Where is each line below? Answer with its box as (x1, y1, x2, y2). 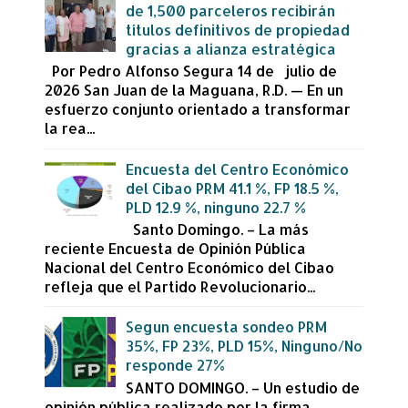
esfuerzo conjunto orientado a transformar (45, 99, 351, 119)
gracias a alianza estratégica (126, 39, 337, 59)
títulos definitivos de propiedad (126, 20, 351, 40)
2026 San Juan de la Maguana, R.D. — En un (45, 80, 343, 100)
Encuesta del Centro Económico (126, 158, 350, 178)
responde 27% (126, 355, 226, 375)
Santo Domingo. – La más (126, 219, 310, 239)
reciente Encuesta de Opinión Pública (45, 238, 306, 258)
